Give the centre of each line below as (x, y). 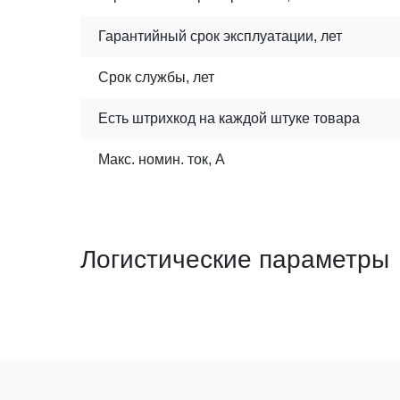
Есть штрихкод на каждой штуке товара (229, 118)
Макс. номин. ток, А (162, 159)
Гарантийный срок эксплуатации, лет (220, 36)
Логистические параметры (235, 259)
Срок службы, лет (156, 77)
